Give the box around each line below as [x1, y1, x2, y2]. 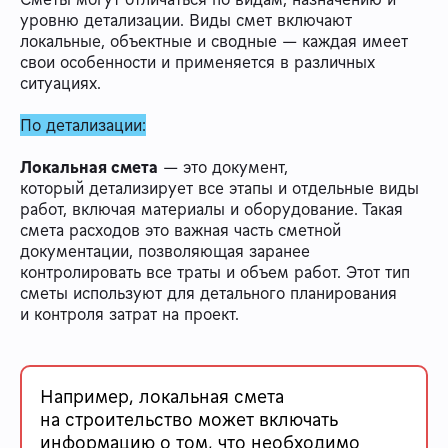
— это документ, [158, 155, 288, 178]
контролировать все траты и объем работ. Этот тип [20, 260, 410, 283]
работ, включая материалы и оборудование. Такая [20, 197, 403, 220]
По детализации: [20, 113, 146, 136]
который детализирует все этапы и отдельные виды [20, 176, 419, 199]
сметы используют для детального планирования [20, 281, 397, 304]
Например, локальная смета [40, 383, 284, 408]
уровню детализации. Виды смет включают [20, 8, 352, 31]
